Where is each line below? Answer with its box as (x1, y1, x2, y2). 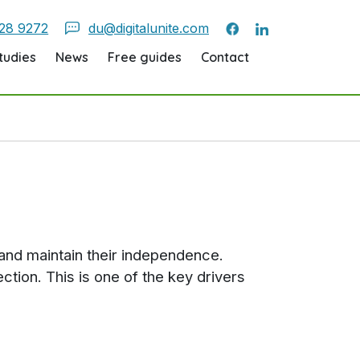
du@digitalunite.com (88, 19, 209, 36)
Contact (201, 48, 249, 65)
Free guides (108, 48, 182, 65)
